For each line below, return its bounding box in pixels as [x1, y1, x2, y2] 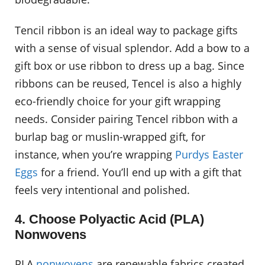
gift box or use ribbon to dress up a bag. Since [15, 59, 244, 73]
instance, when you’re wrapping [15, 147, 175, 162]
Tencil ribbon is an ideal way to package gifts [15, 23, 238, 38]
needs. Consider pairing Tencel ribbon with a [15, 112, 238, 127]
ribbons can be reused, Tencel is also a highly [15, 76, 241, 91]
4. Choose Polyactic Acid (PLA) [15, 211, 204, 227]
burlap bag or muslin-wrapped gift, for [15, 130, 205, 144]
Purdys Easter [175, 147, 243, 162]
